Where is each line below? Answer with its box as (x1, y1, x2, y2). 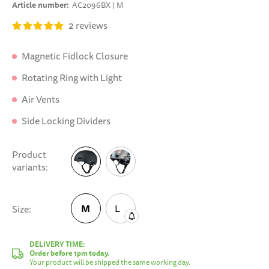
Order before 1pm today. (29, 247, 109, 259)
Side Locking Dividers (22, 114, 110, 128)
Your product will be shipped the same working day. (29, 257, 190, 268)
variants (12, 160, 46, 174)
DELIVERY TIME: (29, 238, 85, 250)
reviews (74, 19, 107, 32)
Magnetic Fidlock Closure (22, 49, 128, 63)
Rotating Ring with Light (22, 71, 122, 85)
